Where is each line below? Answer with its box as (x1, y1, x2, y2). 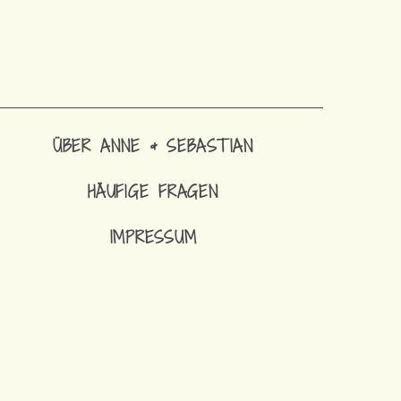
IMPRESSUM (109, 225, 197, 250)
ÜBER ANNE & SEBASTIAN (52, 133, 254, 158)
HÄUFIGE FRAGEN (87, 179, 219, 204)
